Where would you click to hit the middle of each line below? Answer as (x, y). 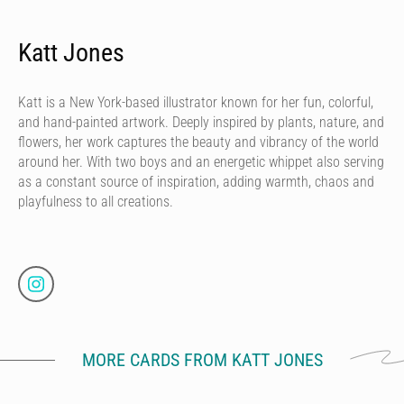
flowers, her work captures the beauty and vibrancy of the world (198, 142)
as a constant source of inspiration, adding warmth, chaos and (196, 181)
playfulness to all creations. (96, 201)
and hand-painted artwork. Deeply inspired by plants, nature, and (201, 122)
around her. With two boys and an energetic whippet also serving (201, 161)
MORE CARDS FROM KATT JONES (202, 359)
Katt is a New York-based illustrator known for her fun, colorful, (196, 102)
